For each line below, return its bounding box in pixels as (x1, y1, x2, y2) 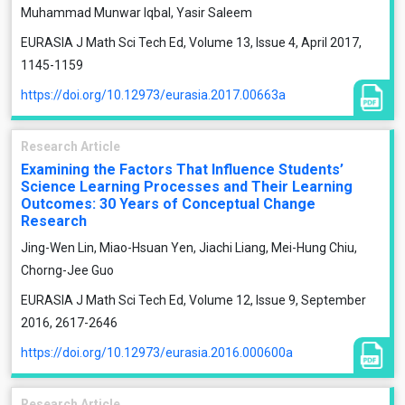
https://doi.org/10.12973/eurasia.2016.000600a (21, 345, 293, 360)
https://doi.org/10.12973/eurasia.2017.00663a (21, 88, 286, 102)
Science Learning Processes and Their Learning (21, 178, 353, 195)
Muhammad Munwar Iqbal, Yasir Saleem (21, 5, 252, 20)
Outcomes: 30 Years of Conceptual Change (21, 195, 316, 212)
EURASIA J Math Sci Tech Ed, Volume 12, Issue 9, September (21, 293, 366, 307)
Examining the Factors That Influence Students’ (21, 161, 344, 178)
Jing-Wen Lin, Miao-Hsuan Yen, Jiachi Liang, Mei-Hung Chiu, (21, 240, 357, 255)
